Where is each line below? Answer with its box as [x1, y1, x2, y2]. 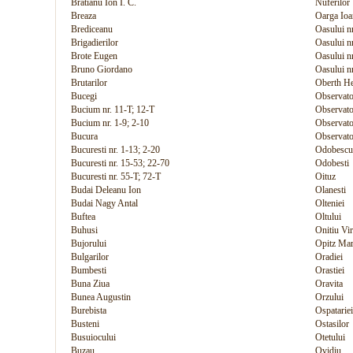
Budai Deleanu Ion [71, 184, 141, 195]
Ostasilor [315, 318, 349, 329]
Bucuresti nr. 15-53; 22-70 [71, 158, 169, 169]
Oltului [315, 211, 341, 222]
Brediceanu [71, 24, 113, 35]
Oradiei [315, 251, 343, 262]
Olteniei [315, 198, 344, 209]
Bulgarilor [71, 251, 109, 262]
